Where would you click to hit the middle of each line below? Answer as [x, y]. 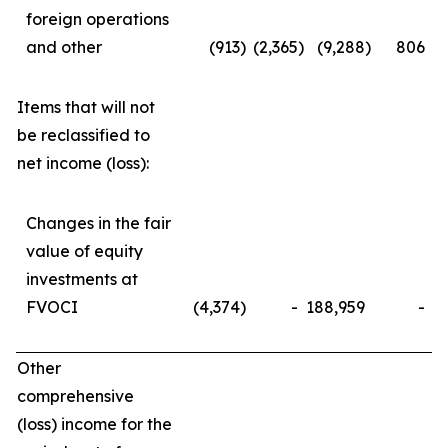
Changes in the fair [98, 223]
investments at [82, 279]
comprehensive [75, 396]
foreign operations [97, 19]
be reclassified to [83, 135]
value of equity [84, 251]
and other [64, 47]
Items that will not [86, 107]
